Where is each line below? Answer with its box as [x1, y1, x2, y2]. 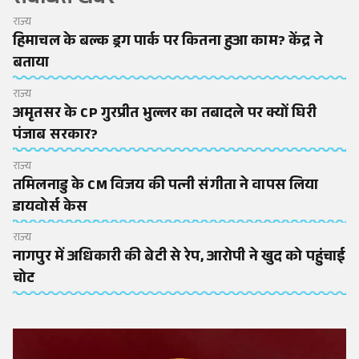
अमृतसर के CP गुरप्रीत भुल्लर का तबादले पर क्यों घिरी [13, 102, 317, 127]
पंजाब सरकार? [13, 123, 99, 148]
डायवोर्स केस [13, 196, 88, 220]
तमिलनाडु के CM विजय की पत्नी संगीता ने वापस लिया [13, 174, 319, 199]
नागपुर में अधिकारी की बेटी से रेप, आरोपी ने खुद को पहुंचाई [13, 246, 346, 271]
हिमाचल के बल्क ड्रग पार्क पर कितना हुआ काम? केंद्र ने [13, 30, 323, 55]
